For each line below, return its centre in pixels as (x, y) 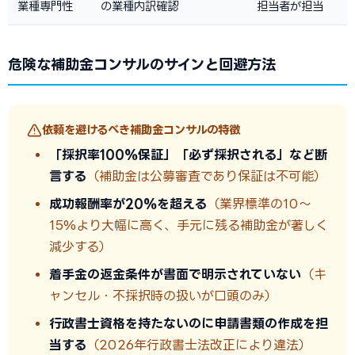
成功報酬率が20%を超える (128, 204)
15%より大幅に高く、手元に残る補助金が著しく (189, 225)
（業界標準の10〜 (259, 204)
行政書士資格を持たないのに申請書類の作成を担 (189, 323)
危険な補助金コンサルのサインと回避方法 (142, 64)
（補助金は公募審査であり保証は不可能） (206, 176)
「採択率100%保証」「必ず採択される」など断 (188, 155)
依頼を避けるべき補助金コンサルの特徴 (141, 130)
